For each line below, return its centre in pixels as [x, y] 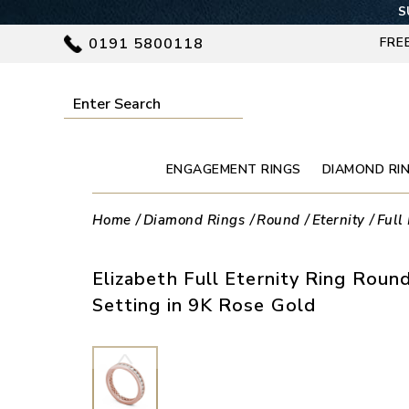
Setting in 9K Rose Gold [204, 306]
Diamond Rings [194, 220]
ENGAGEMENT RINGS [233, 169]
